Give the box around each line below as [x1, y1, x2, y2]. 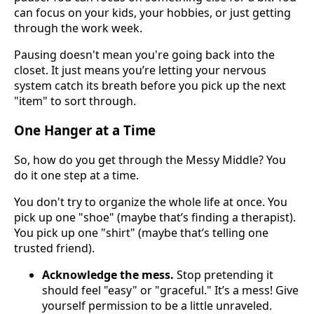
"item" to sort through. [14, 93, 136, 109]
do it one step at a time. [14, 167, 139, 183]
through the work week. [14, 20, 142, 36]
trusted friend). [14, 240, 95, 256]
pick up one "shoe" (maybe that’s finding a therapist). [14, 209, 296, 225]
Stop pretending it [174, 266, 273, 282]
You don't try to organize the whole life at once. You [14, 193, 287, 210]
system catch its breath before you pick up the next [14, 77, 286, 93]
